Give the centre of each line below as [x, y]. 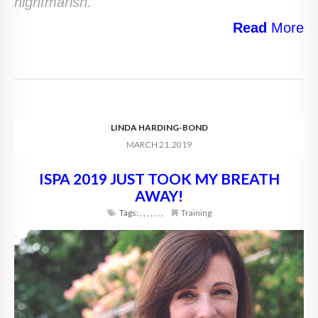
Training [196, 212]
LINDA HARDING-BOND [159, 127]
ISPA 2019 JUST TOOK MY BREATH [159, 178]
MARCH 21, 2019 [159, 144]
